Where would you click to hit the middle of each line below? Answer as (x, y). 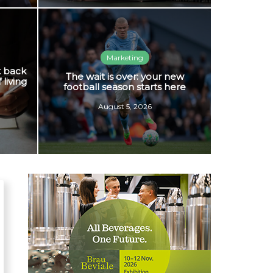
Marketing (125, 57)
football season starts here (125, 87)
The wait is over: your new (125, 76)
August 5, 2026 (125, 106)
